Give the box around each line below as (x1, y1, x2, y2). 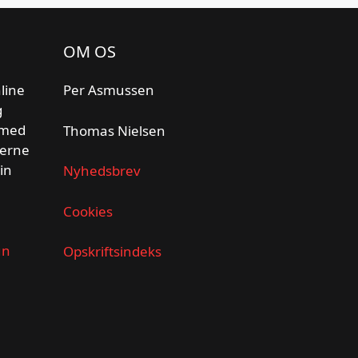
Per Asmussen (62, 81, 154, 100)
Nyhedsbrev (62, 161, 141, 181)
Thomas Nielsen (62, 121, 165, 140)
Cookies (62, 201, 113, 221)
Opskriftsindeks (62, 242, 161, 261)
